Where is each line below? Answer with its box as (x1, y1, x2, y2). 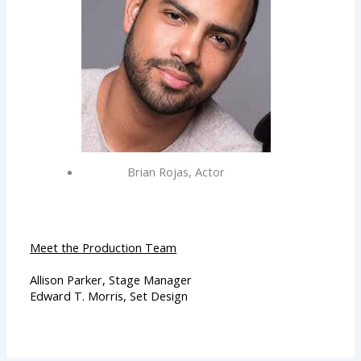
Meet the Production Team (30, 239, 177, 255)
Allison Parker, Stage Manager (30, 271, 193, 288)
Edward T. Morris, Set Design (30, 287, 189, 304)
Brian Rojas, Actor (127, 163, 225, 180)
